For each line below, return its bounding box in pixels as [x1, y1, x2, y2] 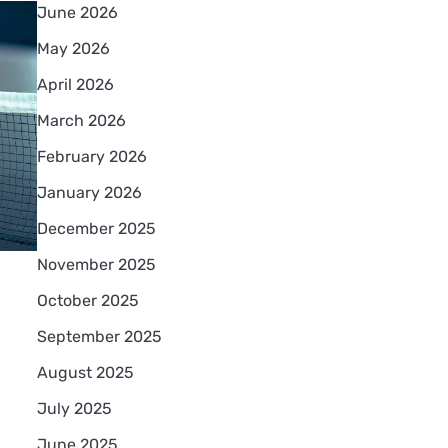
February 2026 [36, 146, 147, 166]
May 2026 [36, 38, 110, 58]
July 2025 [36, 398, 112, 418]
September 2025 [36, 326, 162, 346]
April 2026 [36, 74, 114, 94]
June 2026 [36, 2, 118, 22]
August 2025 [36, 362, 134, 382]
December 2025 [36, 218, 156, 238]
